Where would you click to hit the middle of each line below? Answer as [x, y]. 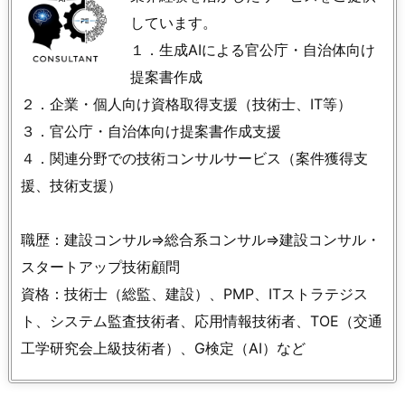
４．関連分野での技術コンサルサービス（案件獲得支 [194, 158]
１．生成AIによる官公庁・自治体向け [252, 49]
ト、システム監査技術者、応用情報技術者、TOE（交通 [202, 320]
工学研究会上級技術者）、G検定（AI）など [163, 348]
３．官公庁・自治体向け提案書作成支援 [151, 131]
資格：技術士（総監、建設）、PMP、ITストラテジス [194, 293]
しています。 [173, 22]
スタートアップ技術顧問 [100, 266]
